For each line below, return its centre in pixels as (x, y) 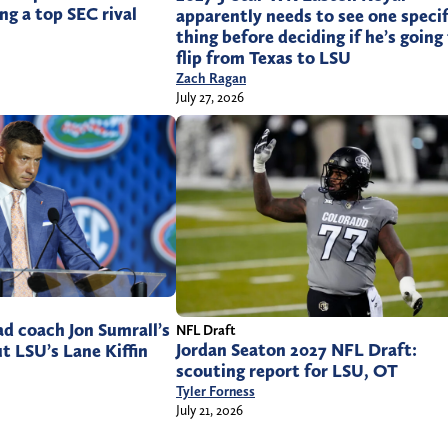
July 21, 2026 (209, 410)
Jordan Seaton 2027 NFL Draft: (296, 350)
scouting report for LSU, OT (287, 371)
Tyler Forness (215, 391)
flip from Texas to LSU (263, 57)
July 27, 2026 (210, 96)
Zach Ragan (211, 77)
